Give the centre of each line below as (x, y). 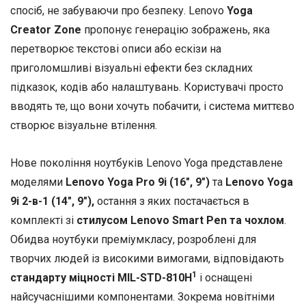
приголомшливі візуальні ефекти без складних (131, 68)
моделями (37, 182)
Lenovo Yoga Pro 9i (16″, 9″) (136, 182)
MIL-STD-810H (155, 278)
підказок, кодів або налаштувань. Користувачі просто (147, 87)
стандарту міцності (62, 278)
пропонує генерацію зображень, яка (176, 30)
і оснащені (224, 278)
